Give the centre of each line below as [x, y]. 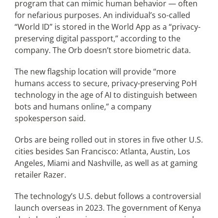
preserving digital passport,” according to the [97, 38]
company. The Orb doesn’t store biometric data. [102, 50]
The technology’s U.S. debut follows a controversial [108, 196]
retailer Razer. [40, 175]
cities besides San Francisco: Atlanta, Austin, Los [102, 151]
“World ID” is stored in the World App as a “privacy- [107, 27]
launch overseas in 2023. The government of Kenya [108, 208]
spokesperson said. [50, 118]
